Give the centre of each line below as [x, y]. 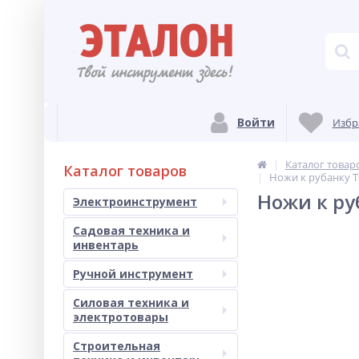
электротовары [121, 317]
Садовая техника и [131, 230]
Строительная [117, 346]
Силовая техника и [131, 303]
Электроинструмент [135, 202]
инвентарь [106, 245]
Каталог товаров [125, 171]
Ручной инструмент [133, 274]
